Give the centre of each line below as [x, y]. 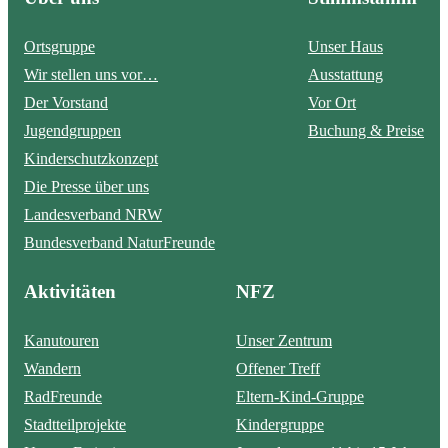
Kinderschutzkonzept [91, 159]
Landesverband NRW [93, 215]
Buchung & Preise [366, 131]
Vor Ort [332, 103]
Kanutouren [61, 341]
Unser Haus [345, 47]
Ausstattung [345, 75]
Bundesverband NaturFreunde [119, 243]
